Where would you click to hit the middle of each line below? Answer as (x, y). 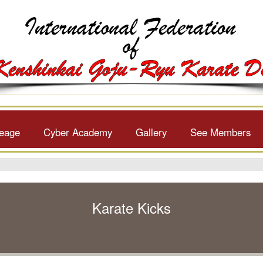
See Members (220, 132)
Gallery (151, 132)
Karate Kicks (131, 208)
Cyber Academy (78, 132)
